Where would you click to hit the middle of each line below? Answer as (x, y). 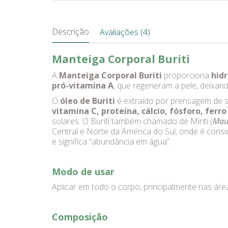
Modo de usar (83, 172)
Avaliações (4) (125, 32)
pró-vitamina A (83, 85)
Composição (80, 217)
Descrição (70, 32)
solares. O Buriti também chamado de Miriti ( (132, 121)
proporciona (187, 75)
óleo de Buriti (88, 101)
